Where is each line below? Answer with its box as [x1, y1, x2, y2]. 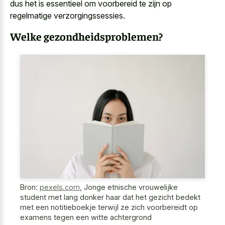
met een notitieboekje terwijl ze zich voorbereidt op [20, 202, 198, 211]
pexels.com [40, 182, 80, 191]
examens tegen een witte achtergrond [20, 212, 152, 221]
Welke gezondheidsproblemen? [10, 29, 163, 44]
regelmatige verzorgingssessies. [10, 10, 125, 21]
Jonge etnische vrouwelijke [84, 182, 178, 191]
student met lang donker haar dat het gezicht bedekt [20, 192, 200, 201]
